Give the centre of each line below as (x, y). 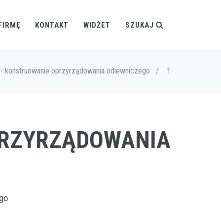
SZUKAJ (141, 25)
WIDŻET (97, 25)
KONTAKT (52, 25)
